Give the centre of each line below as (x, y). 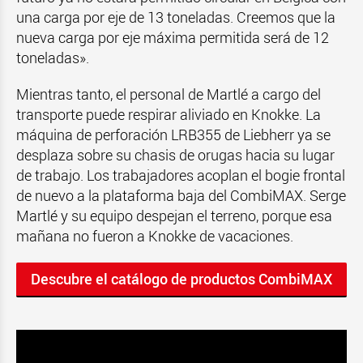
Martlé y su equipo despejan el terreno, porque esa (174, 216)
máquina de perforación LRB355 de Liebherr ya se (173, 135)
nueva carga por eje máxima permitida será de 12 (173, 37)
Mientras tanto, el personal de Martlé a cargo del (169, 94)
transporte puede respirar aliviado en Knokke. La (169, 114)
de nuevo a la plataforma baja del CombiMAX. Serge (181, 195)
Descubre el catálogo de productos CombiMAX (181, 279)
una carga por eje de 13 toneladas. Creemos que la (176, 17)
